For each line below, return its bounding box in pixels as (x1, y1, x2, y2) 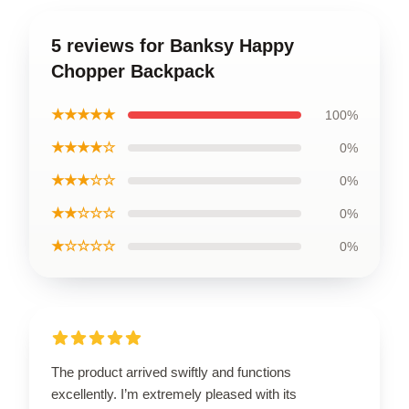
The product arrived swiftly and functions (51, 363, 291, 380)
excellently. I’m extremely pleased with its (51, 385, 297, 402)
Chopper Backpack (51, 60, 215, 81)
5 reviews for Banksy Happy (51, 35, 294, 56)
